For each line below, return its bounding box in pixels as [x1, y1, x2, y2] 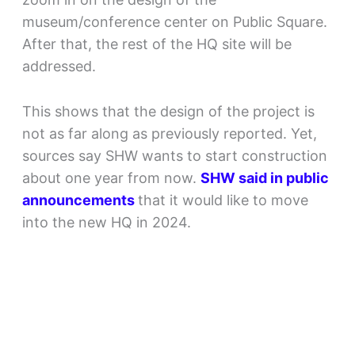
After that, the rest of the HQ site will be [21, 35, 292, 52]
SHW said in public [200, 169, 329, 186]
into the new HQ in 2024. [21, 213, 191, 231]
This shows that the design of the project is [21, 102, 315, 120]
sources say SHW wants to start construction [21, 147, 327, 164]
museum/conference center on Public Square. [21, 13, 327, 30]
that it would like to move [137, 191, 308, 208]
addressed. [21, 57, 96, 74]
